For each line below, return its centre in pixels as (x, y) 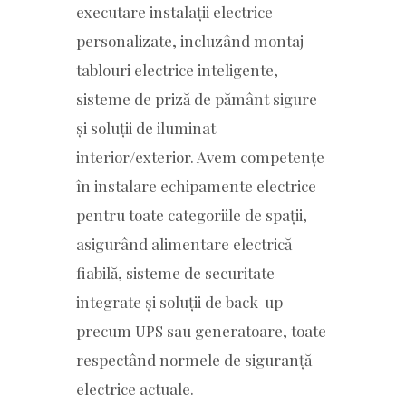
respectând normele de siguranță (194, 359)
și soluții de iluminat (146, 127)
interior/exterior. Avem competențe (200, 156)
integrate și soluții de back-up (179, 301)
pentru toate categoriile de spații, (192, 214)
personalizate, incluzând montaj (190, 40)
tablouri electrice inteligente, (177, 69)
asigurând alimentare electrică (184, 243)
